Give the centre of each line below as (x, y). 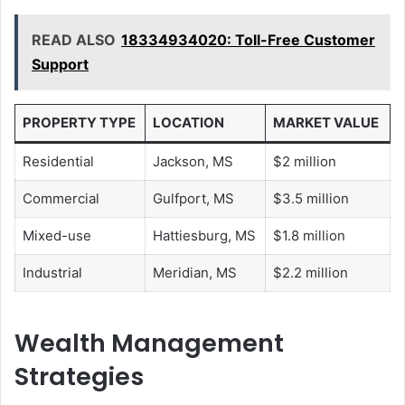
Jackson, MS (193, 162)
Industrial (52, 273)
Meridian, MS (194, 273)
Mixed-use (57, 236)
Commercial (61, 199)
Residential (58, 162)
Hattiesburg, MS (204, 236)
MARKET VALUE (325, 123)
